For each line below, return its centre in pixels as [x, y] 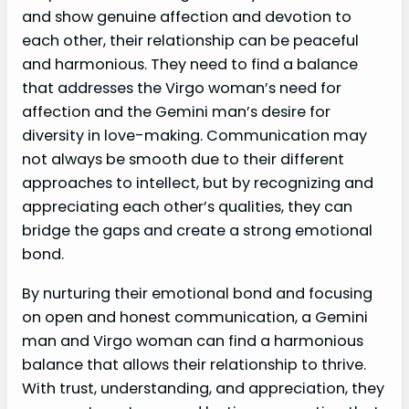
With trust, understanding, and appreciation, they [203, 388]
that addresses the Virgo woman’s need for [182, 89]
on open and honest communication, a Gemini [195, 317]
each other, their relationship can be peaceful [190, 41]
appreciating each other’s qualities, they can [187, 207]
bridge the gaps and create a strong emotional [197, 231]
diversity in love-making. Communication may [194, 136]
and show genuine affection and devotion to [187, 17]
